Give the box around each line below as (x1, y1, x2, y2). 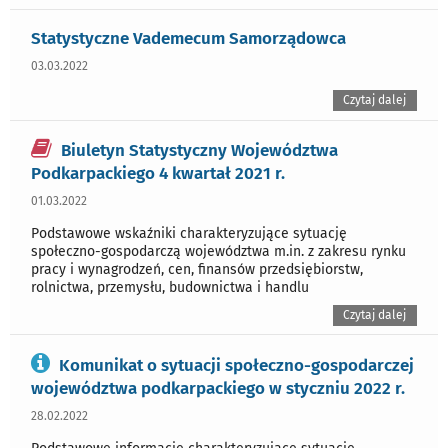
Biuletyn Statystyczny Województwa (61, 139, 338, 160)
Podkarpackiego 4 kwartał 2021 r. (31, 162, 285, 183)
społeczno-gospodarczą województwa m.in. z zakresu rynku (31, 242, 406, 260)
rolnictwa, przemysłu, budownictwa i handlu (31, 278, 309, 296)
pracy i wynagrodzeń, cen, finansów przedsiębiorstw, (31, 260, 363, 278)
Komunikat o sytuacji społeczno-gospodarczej (59, 354, 414, 375)
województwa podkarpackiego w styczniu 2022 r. (31, 377, 405, 398)
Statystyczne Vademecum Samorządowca (31, 28, 346, 49)
